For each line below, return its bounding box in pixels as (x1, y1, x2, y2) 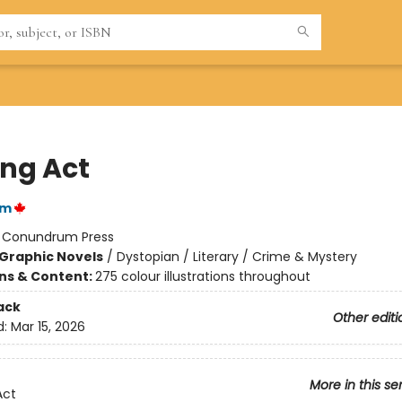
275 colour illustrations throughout (94, 267, 310, 285)
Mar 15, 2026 (10, 318, 85, 336)
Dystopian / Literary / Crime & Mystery (116, 248, 357, 266)
